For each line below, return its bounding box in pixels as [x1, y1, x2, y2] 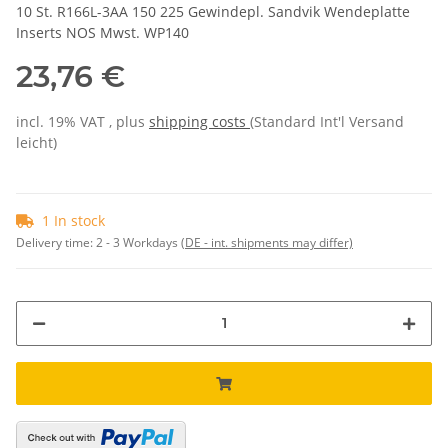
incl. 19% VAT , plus [16, 111, 149, 131]
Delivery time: [16, 233, 96, 251]
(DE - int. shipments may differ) [181, 233, 353, 251]
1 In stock [42, 210, 105, 230]
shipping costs [149, 111, 250, 131]
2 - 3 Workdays [96, 233, 181, 251]
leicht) [16, 132, 57, 152]
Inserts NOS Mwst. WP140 [16, 22, 189, 42]
